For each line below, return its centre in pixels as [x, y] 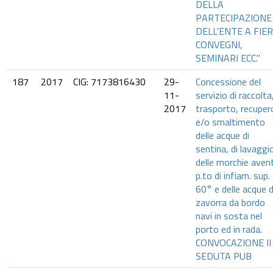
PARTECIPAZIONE [234, 18]
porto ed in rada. [229, 229]
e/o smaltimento [230, 122]
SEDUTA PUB [224, 256]
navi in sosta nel [229, 216]
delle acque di [222, 135]
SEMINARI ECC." [228, 58]
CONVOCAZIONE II [233, 243]
